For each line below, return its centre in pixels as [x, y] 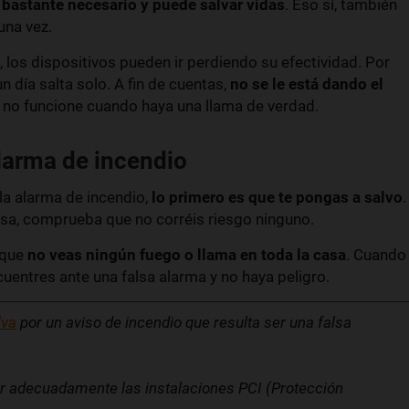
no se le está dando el [307, 84]
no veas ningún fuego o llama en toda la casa [187, 254]
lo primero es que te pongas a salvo [277, 197]
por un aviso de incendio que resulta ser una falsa [184, 322]
